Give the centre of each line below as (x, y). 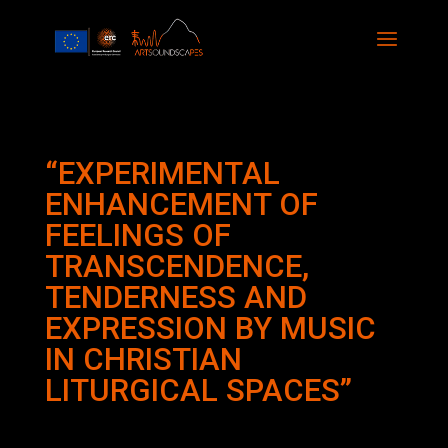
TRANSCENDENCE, (176, 266)
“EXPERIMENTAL (162, 173)
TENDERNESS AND (175, 297)
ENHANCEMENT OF (181, 204)
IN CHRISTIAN (143, 359)
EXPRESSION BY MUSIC (210, 328)
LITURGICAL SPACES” (198, 390)
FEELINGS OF (137, 235)
